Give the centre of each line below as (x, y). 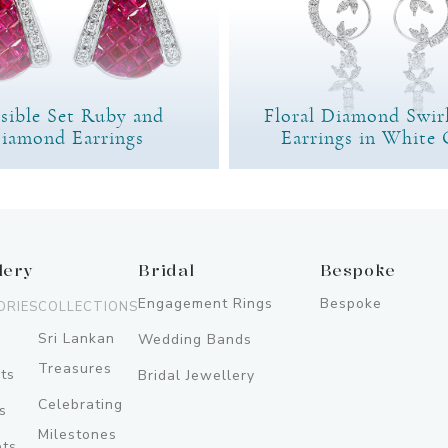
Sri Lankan (77, 338)
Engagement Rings (206, 303)
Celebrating (81, 404)
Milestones (78, 434)
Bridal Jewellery (197, 375)
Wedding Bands (195, 339)
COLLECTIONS (88, 306)
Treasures (75, 368)
